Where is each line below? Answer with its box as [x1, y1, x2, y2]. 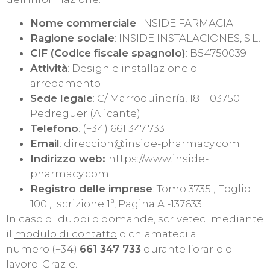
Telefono [30, 122, 78, 135]
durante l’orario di [141, 243, 236, 256]
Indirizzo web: [30, 152, 108, 165]
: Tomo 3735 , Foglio [152, 183, 251, 195]
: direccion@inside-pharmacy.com [60, 137, 240, 150]
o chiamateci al [117, 228, 199, 240]
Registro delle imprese [30, 183, 152, 195]
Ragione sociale [30, 32, 115, 45]
